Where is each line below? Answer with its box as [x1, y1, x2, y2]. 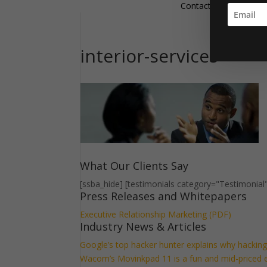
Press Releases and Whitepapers [80, 189, 247, 203]
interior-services [80, 44, 219, 68]
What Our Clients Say [80, 159, 189, 173]
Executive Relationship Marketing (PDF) [80, 209, 232, 220]
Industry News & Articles [80, 219, 207, 234]
